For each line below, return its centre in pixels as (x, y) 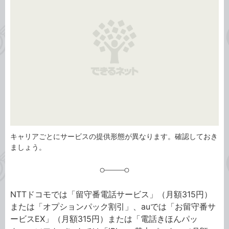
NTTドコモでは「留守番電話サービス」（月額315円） (111, 194)
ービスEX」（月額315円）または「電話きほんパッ (104, 219)
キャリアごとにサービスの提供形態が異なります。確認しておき (114, 136)
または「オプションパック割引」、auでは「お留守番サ (113, 207)
